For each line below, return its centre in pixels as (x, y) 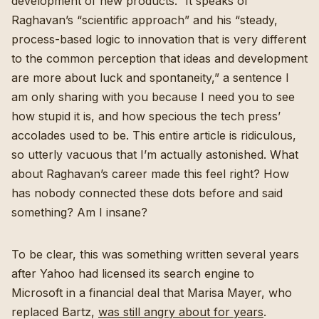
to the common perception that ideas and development (159, 59)
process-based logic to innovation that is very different (159, 40)
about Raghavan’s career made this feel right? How (150, 174)
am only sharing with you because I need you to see (153, 97)
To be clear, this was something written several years (155, 255)
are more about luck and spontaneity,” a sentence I (150, 78)
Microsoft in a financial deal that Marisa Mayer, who (152, 293)
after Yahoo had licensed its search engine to (133, 274)
